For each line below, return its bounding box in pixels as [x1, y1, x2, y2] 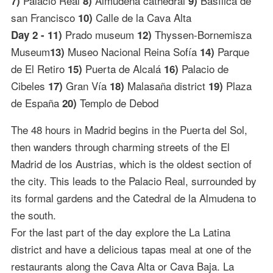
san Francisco [10, 9, 78, 25]
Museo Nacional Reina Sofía [64, 43, 200, 59]
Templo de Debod [76, 94, 158, 110]
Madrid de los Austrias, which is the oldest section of [10, 155, 252, 171]
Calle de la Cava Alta [92, 9, 191, 25]
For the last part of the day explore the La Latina [10, 224, 230, 239]
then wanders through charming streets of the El [10, 138, 230, 154]
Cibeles [10, 77, 48, 93]
